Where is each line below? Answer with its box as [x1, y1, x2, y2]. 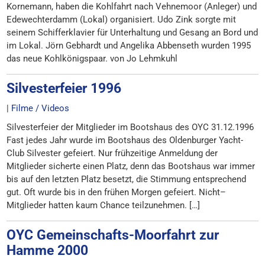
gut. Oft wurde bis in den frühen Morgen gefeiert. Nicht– [7, 187, 227, 198]
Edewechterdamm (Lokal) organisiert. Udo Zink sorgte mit [7, 14, 237, 25]
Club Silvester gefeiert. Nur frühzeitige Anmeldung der [7, 148, 218, 159]
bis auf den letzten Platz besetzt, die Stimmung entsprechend [7, 174, 247, 185]
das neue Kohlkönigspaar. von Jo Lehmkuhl [7, 53, 178, 64]
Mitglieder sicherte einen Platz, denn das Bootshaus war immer [7, 161, 256, 172]
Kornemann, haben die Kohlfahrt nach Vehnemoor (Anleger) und [7, 1, 257, 12]
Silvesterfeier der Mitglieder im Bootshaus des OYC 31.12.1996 [7, 122, 254, 132]
